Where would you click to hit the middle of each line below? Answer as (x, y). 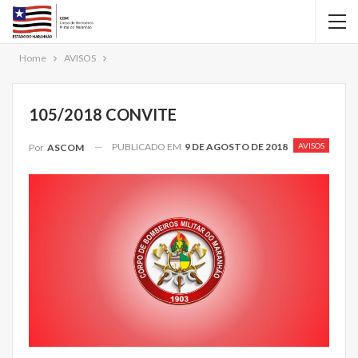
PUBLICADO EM (147, 147)
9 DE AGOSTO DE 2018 (236, 147)
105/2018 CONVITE (103, 114)
